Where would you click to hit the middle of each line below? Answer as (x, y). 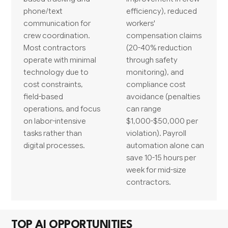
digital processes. (54, 145)
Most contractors (55, 47)
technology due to (56, 72)
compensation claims (164, 35)
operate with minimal (60, 60)
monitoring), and (155, 72)
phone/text (43, 11)
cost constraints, (53, 84)
